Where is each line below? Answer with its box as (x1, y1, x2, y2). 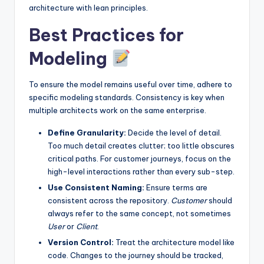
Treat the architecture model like (114, 237, 235, 247)
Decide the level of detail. (126, 128, 222, 138)
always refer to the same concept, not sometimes (48, 209, 231, 219)
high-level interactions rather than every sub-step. (48, 167, 235, 177)
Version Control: (48, 237, 114, 247)
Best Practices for (29, 24, 184, 47)
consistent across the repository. (48, 196, 171, 206)
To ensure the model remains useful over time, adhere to (29, 80, 232, 90)
